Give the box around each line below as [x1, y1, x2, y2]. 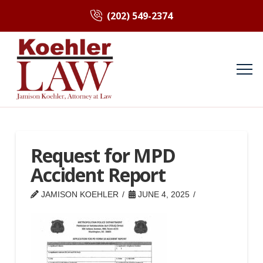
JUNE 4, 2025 [135, 190, 190, 200]
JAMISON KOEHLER [38, 190, 119, 200]
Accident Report [30, 162, 166, 188]
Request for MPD [30, 143, 176, 168]
